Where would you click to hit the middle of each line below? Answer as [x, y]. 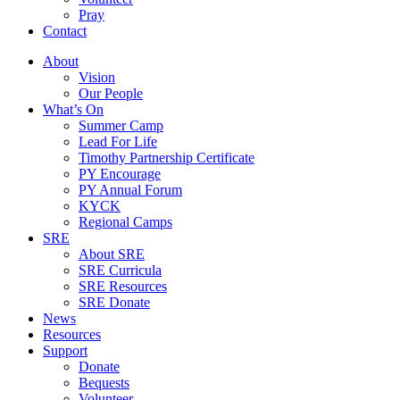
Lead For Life [118, 142]
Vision [97, 77]
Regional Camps [125, 222]
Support [65, 350]
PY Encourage [120, 174]
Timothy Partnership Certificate [167, 158]
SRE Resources [123, 286]
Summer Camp [121, 125]
